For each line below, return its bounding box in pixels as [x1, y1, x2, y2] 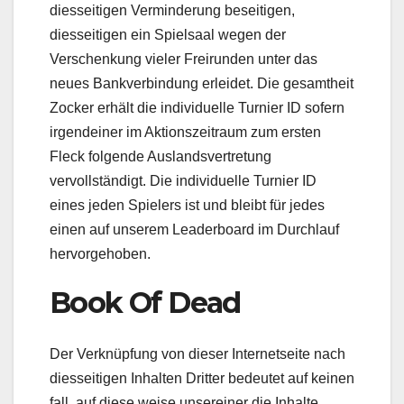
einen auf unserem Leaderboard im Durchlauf [50, 222, 339, 238]
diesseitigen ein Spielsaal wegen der [50, 27, 286, 43]
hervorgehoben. [50, 246, 151, 262]
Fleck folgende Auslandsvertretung [50, 149, 271, 165]
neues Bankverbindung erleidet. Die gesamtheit [50, 76, 353, 92]
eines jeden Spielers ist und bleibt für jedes [50, 197, 325, 214]
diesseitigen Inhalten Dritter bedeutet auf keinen [50, 370, 354, 386]
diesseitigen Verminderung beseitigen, [50, 3, 295, 19]
